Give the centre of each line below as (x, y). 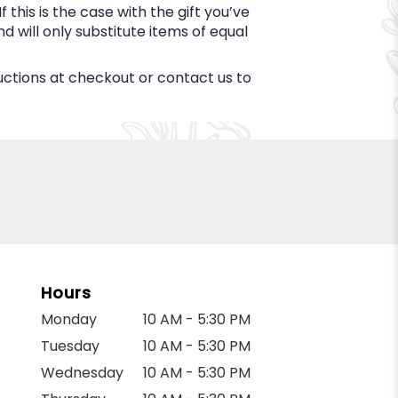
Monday (69, 319)
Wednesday (82, 372)
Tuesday (70, 346)
